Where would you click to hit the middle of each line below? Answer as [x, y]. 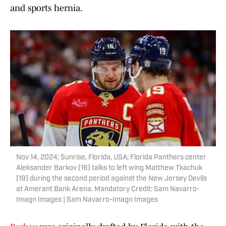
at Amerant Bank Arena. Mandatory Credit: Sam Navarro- [108, 190]
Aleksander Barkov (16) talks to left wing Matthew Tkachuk [109, 168]
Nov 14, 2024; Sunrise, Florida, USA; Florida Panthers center [111, 158]
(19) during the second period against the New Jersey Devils [111, 179]
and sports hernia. [46, 8]
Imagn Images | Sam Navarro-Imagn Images [87, 200]
